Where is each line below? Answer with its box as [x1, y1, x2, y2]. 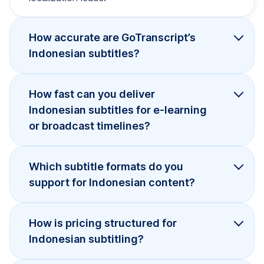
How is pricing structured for [29, 216, 177, 229]
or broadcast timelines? [29, 119, 150, 132]
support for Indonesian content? [29, 176, 195, 189]
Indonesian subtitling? [29, 232, 144, 245]
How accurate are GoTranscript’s [29, 31, 196, 44]
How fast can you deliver [29, 87, 155, 100]
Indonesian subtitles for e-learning [29, 103, 207, 116]
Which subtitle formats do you [29, 160, 183, 173]
